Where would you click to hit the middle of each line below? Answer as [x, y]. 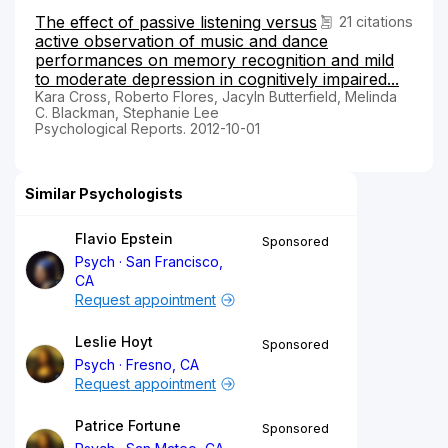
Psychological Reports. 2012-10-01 [147, 128]
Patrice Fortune [128, 425]
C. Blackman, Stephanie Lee [127, 112]
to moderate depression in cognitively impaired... [217, 78]
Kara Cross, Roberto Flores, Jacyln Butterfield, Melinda [216, 96]
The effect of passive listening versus [176, 21]
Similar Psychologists [104, 193]
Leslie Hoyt [114, 341]
